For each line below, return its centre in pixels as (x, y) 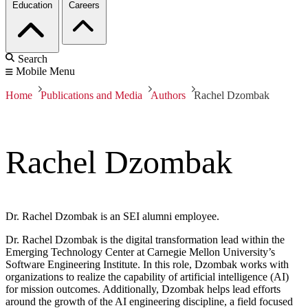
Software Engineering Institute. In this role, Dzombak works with (147, 265)
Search (33, 59)
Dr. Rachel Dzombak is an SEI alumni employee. (112, 217)
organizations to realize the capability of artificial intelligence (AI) (147, 277)
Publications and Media (91, 96)
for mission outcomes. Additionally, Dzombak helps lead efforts (143, 289)
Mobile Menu (45, 71)
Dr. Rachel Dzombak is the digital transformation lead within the (145, 240)
